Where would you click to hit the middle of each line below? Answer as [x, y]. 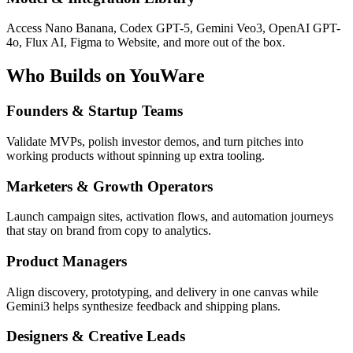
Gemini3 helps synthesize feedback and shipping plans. [143, 306]
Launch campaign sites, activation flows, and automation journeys [170, 217]
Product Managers [67, 261]
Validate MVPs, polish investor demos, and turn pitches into [155, 141]
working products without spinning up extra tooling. [136, 155]
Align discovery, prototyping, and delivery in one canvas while [162, 292]
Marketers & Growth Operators [110, 186]
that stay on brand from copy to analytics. [109, 231]
